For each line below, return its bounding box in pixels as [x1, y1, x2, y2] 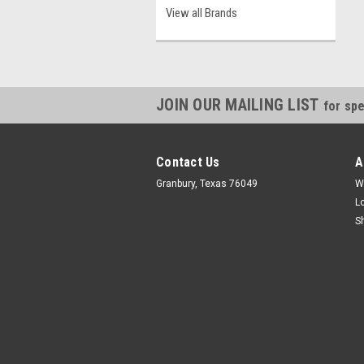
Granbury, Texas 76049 [156, 178, 258, 189]
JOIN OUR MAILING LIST [156, 95, 323, 115]
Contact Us [156, 154, 220, 170]
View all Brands [166, 6, 237, 20]
